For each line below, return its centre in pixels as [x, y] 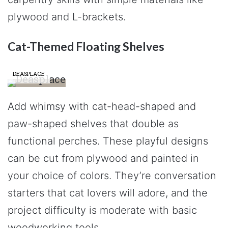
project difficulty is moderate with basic [102, 210]
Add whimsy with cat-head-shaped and [102, 106]
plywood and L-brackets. [67, 17]
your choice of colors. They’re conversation [112, 176]
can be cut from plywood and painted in [103, 158]
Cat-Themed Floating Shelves [86, 46]
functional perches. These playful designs [108, 141]
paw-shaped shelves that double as [93, 124]
